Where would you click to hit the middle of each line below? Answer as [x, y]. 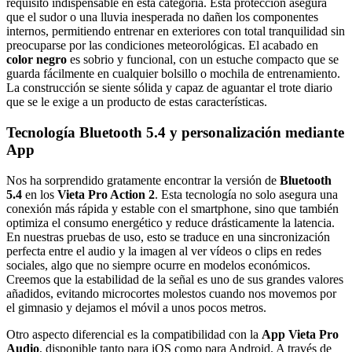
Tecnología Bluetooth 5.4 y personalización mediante [175, 132]
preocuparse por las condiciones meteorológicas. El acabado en [162, 46]
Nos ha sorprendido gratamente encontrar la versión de [143, 180]
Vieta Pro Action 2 [106, 194]
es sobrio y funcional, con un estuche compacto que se [203, 60]
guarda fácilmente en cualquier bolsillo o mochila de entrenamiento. [173, 74]
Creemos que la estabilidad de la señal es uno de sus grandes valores [175, 279]
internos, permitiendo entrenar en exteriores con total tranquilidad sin [176, 31]
